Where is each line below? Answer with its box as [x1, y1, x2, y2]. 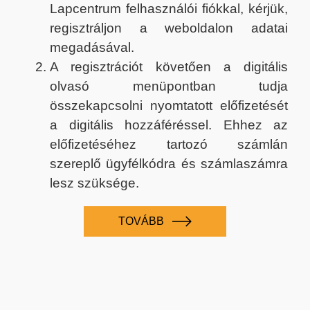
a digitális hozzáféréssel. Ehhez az [50, 117, 288, 132]
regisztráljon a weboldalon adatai [50, 20, 288, 35]
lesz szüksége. [50, 175, 139, 190]
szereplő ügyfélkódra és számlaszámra [50, 156, 288, 171]
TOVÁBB [118, 215, 167, 227]
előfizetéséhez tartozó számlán [50, 136, 288, 152]
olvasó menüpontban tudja [50, 78, 288, 93]
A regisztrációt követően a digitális [50, 59, 288, 74]
